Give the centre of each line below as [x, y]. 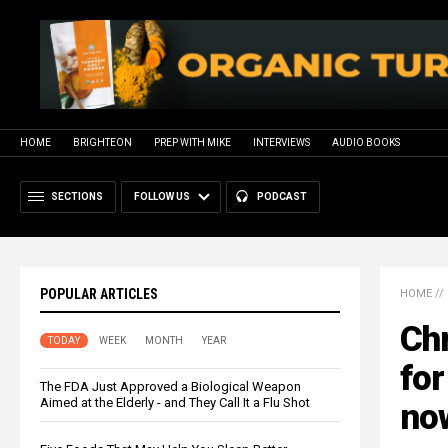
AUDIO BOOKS [366, 142]
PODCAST [282, 196]
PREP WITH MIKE [192, 142]
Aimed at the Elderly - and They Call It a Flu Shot [175, 402]
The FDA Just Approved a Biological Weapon [170, 386]
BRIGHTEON [102, 142]
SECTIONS [77, 196]
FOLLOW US [162, 196]
